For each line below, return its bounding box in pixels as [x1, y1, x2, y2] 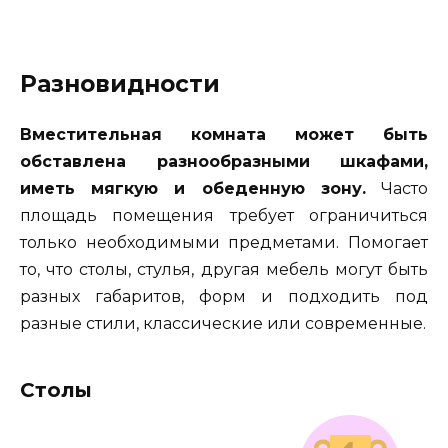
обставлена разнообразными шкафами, [20, 152, 428, 172]
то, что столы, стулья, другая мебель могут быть [20, 260, 428, 280]
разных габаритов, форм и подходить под [20, 287, 428, 307]
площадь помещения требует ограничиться [20, 206, 428, 226]
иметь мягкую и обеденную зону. [20, 179, 366, 199]
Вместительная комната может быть [20, 125, 428, 145]
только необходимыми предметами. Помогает [20, 233, 428, 253]
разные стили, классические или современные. [20, 314, 426, 334]
